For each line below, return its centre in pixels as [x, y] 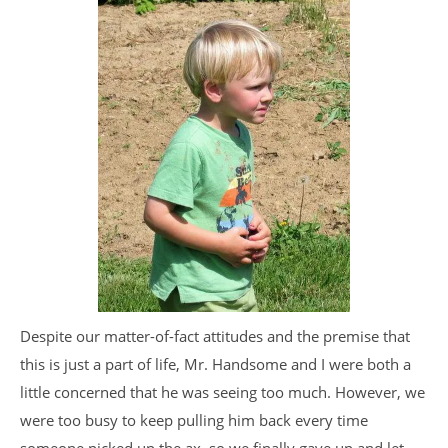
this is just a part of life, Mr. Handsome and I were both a [215, 364]
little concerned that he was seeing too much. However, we [222, 392]
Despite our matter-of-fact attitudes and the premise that [215, 336]
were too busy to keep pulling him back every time [194, 420]
